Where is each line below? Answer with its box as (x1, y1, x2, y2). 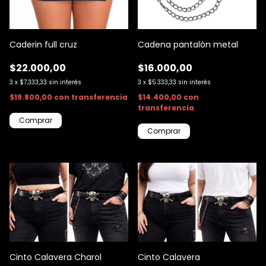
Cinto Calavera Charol (9, 251, 102, 264)
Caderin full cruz (9, 38, 77, 50)
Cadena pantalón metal (138, 38, 238, 50)
